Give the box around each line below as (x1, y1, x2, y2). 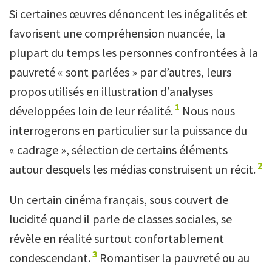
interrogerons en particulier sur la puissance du (9, 123, 247, 138)
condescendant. (9, 250, 90, 265)
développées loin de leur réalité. (9, 103, 173, 118)
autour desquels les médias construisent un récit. (9, 161, 256, 177)
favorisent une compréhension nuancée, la (9, 25, 225, 41)
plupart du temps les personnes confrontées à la (9, 45, 258, 60)
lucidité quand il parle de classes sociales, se (9, 211, 232, 226)
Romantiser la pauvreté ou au (97, 250, 250, 265)
